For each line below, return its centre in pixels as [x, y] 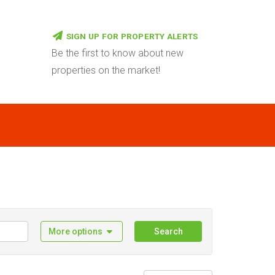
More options [75, 231]
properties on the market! [106, 70]
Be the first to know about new [117, 53]
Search [168, 231]
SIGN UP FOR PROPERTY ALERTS [132, 36]
